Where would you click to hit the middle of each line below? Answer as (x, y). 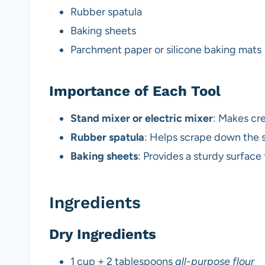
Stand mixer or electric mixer (142, 119)
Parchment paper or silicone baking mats (166, 50)
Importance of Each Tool (135, 91)
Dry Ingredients (103, 235)
